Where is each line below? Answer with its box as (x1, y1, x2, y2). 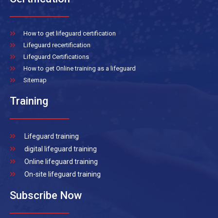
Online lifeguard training (24, 158, 98, 166)
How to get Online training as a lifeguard (23, 65, 136, 73)
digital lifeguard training (24, 145, 97, 153)
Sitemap (23, 76, 47, 84)
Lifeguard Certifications (23, 53, 89, 61)
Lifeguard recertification (23, 41, 91, 49)
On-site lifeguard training (24, 170, 101, 179)
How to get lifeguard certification (23, 30, 116, 37)
